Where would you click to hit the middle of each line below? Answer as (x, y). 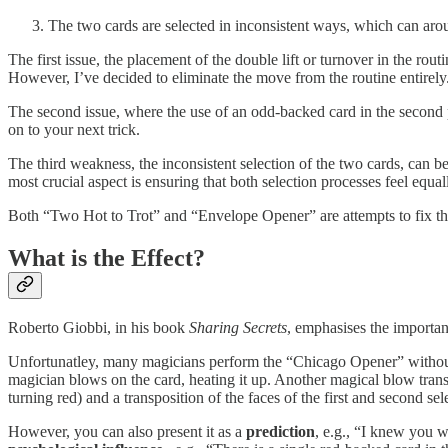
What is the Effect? (106, 258)
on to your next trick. (74, 130)
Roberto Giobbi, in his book (98, 328)
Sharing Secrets (238, 328)
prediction (280, 432)
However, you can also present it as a (127, 432)
